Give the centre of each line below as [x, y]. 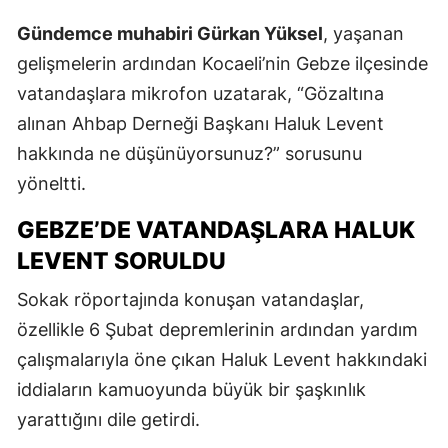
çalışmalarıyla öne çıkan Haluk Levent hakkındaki [222, 360]
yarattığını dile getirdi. [108, 420]
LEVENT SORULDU [121, 261]
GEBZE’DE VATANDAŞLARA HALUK [216, 230]
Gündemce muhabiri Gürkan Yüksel [170, 34]
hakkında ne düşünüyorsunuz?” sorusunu [189, 154]
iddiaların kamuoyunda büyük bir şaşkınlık [191, 390]
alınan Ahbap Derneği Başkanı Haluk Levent [200, 124]
